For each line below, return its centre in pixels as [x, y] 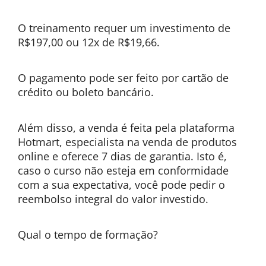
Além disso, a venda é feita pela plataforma [126, 128]
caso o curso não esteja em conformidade [123, 170]
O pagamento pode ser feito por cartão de [123, 78]
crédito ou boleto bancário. [86, 92]
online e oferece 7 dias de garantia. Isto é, [122, 156]
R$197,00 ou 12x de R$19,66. [89, 42]
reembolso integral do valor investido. [113, 199]
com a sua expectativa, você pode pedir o [121, 185]
